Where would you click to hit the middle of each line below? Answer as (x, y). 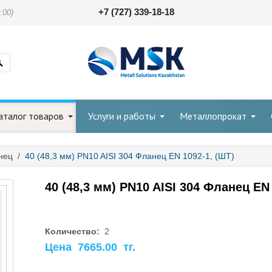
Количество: (73, 231)
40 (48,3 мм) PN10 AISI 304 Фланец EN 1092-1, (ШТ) (130, 156)
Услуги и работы (122, 116)
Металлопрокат (213, 116)
